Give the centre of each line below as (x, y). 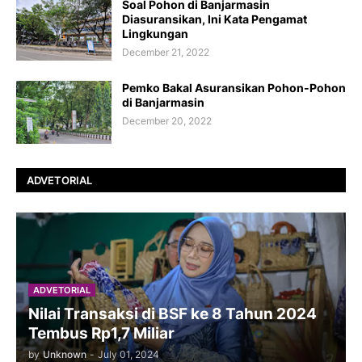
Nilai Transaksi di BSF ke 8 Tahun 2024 (173, 314)
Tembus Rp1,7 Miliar (101, 333)
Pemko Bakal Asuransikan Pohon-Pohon (234, 88)
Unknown (65, 354)
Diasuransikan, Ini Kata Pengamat (215, 19)
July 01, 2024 (128, 354)
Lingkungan (155, 34)
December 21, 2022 (166, 52)
